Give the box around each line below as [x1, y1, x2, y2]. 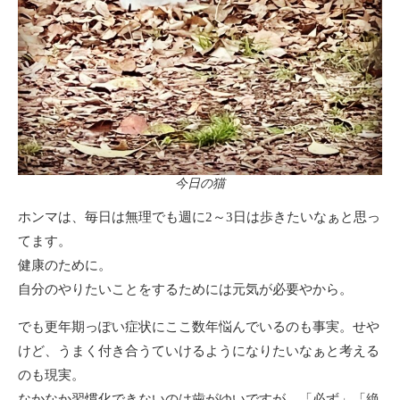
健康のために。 [18, 257, 112, 272]
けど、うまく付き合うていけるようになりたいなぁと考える [18, 343, 379, 358]
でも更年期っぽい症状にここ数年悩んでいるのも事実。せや [18, 319, 379, 334]
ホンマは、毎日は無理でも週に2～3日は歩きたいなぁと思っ [18, 209, 380, 224]
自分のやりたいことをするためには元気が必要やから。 [18, 281, 353, 296]
